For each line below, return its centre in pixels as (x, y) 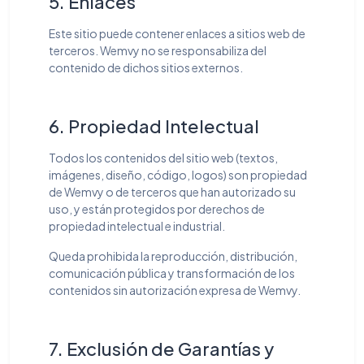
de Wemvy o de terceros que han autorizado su (172, 191)
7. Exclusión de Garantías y (161, 348)
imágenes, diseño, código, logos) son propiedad (178, 174)
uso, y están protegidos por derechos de (157, 208)
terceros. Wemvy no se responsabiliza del (158, 50)
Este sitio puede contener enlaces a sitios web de (177, 33)
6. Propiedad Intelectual (154, 126)
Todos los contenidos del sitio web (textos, (163, 157)
